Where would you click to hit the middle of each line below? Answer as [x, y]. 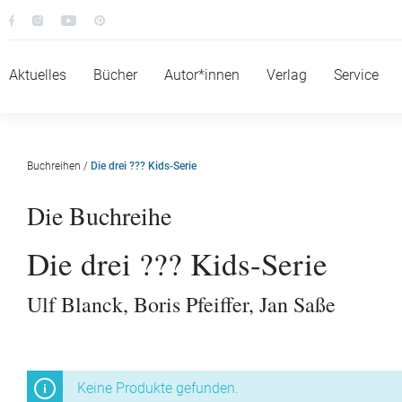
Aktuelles [38, 75]
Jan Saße [297, 304]
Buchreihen [54, 166]
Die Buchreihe [99, 215]
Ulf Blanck [75, 304]
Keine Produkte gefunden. [158, 389]
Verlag [287, 75]
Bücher [115, 75]
